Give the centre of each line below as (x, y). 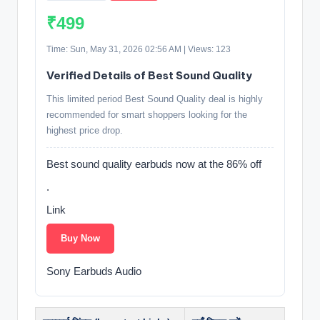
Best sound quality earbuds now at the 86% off (154, 164)
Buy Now (80, 238)
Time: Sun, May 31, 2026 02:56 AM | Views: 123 (139, 49)
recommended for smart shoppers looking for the (147, 114)
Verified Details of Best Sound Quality (149, 75)
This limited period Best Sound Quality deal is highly (155, 99)
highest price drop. (85, 130)
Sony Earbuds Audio (94, 271)
